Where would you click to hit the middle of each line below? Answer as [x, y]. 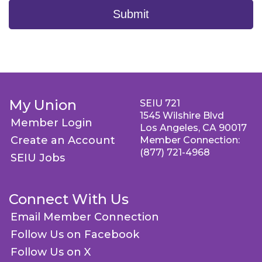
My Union [43, 105]
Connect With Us [69, 199]
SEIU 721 [160, 103]
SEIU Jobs [38, 158]
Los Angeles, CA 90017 [193, 128]
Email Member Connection [85, 217]
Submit [131, 14]
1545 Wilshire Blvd [182, 116]
